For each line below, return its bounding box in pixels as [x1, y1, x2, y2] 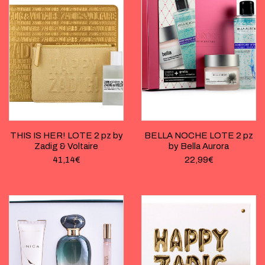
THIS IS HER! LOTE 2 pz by [9, 131, 123, 141]
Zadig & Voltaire [34, 141, 98, 151]
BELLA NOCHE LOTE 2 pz [144, 131, 253, 141]
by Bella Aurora [169, 141, 229, 151]
